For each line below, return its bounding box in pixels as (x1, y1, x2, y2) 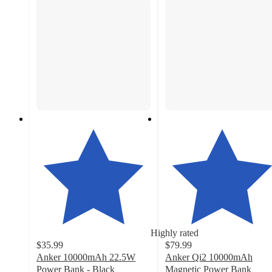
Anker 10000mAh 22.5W (36, 251, 135, 262)
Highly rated (151, 227, 199, 238)
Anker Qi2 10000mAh (165, 251, 253, 262)
